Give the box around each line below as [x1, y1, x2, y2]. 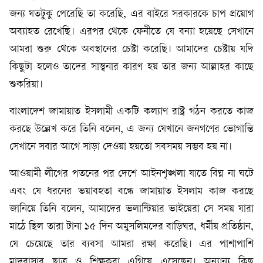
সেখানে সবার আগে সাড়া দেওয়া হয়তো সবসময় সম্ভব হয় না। [9, 141, 232, 153]
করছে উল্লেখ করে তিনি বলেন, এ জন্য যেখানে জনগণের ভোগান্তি [9, 123, 254, 135]
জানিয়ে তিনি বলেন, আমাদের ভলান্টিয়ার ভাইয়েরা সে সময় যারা [9, 203, 254, 215]
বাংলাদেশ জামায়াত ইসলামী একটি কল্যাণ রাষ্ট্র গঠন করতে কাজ [9, 106, 254, 117]
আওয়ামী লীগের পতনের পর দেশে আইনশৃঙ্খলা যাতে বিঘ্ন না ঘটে [9, 168, 254, 180]
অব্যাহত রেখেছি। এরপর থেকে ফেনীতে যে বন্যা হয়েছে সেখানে [9, 26, 254, 38]
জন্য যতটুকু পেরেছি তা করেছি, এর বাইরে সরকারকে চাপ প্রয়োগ [9, 8, 254, 20]
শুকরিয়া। [9, 79, 43, 90]
